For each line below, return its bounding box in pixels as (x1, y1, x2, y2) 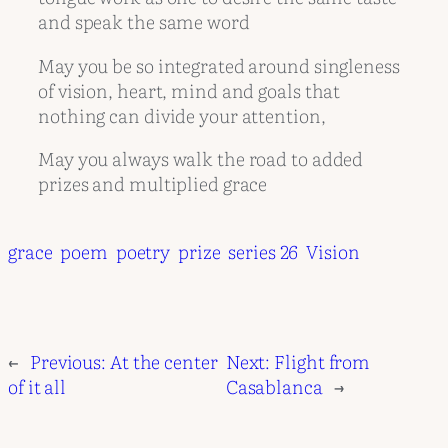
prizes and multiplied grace (38, 169, 268, 198)
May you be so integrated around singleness (38, 50, 400, 79)
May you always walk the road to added (38, 144, 364, 173)
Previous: (29, 347, 107, 376)
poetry (115, 236, 171, 265)
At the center (109, 347, 218, 376)
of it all (8, 372, 67, 401)
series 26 (228, 236, 299, 265)
